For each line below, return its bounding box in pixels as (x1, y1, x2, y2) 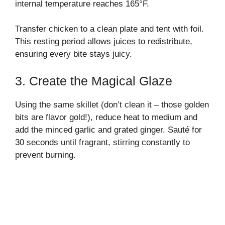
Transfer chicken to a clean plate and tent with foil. (15, 24, 204, 34)
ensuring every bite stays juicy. (15, 49, 132, 59)
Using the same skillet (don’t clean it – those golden (15, 99, 209, 109)
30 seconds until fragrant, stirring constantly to (15, 137, 190, 147)
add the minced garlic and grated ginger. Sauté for (15, 125, 202, 135)
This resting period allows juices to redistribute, (15, 37, 192, 46)
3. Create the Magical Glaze (15, 73, 172, 88)
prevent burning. (15, 150, 76, 160)
